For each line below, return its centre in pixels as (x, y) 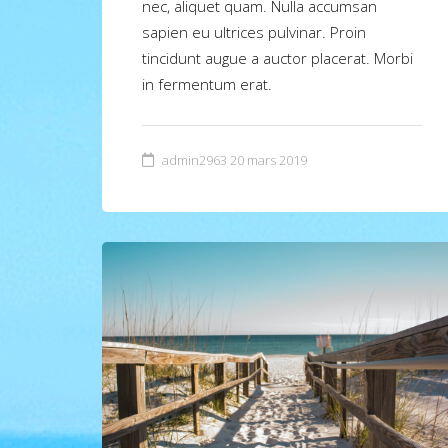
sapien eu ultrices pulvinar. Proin (254, 32)
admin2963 (194, 160)
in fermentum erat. (207, 84)
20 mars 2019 (268, 160)
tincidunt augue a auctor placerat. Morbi (277, 58)
